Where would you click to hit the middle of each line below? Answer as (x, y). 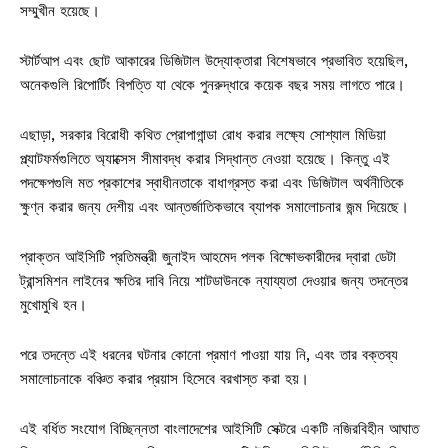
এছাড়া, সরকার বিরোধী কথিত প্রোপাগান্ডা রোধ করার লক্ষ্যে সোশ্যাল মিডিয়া (203, 134)
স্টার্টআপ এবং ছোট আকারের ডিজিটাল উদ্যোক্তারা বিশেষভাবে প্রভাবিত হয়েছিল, (214, 60)
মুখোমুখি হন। (53, 304)
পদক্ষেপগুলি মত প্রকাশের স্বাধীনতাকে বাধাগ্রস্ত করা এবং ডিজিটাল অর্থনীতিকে (212, 182)
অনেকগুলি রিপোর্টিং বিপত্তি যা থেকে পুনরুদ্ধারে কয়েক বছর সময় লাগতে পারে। (212, 84)
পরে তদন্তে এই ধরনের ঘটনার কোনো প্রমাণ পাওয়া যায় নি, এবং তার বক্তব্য (209, 354)
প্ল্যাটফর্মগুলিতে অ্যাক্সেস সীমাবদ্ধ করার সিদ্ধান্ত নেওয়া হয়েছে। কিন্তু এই (205, 158)
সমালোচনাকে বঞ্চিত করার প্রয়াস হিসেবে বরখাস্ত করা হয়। (164, 378)
